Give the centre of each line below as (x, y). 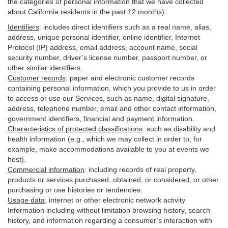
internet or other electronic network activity (116, 200)
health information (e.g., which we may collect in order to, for (105, 139)
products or (27, 180)
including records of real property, (142, 169)
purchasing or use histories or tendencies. (75, 190)
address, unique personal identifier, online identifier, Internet (104, 37)
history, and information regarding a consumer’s (86, 220)
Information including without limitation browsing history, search (109, 210)
